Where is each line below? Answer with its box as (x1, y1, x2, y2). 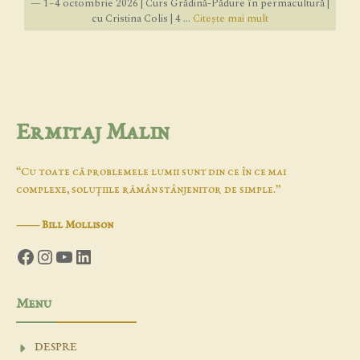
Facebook (15, 241, 96, 271)
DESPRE (34, 342, 77, 354)
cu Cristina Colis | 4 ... (92, 10, 193, 27)
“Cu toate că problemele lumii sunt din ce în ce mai (16, 166, 286, 178)
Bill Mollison (42, 219, 113, 231)
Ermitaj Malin (16, 121, 169, 145)
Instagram (35, 241, 124, 271)
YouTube (54, 241, 130, 271)
